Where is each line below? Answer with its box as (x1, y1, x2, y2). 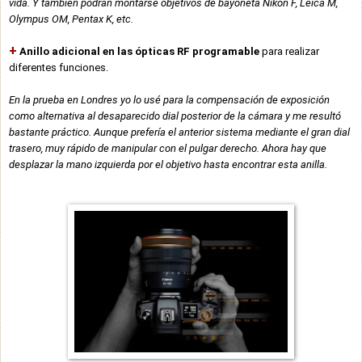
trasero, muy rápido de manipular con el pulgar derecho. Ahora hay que (9, 141, 326, 154)
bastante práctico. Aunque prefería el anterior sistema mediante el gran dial (9, 125, 350, 138)
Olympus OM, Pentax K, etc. (9, 12, 133, 25)
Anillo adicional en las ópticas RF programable (19, 44, 259, 57)
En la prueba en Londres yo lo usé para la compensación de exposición (9, 93, 330, 106)
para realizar (259, 44, 319, 57)
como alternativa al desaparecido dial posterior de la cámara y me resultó (9, 109, 341, 122)
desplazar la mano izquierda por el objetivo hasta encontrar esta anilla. (9, 158, 327, 170)
